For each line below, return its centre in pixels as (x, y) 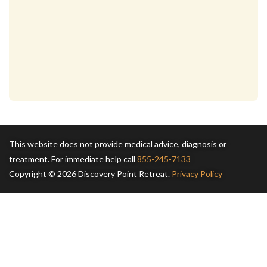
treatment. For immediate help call (73, 159)
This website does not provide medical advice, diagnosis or (118, 144)
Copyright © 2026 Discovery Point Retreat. (90, 173)
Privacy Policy (197, 173)
